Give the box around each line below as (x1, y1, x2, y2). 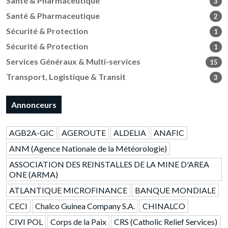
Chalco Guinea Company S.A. (35, 201, 135, 211)
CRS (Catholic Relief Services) (114, 217, 217, 227)
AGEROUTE (62, 128, 106, 138)
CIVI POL (9, 217, 43, 227)
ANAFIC (154, 128, 184, 138)
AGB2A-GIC (9, 128, 54, 138)
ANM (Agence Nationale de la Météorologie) (9, 144, 167, 154)
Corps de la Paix (50, 217, 106, 227)
